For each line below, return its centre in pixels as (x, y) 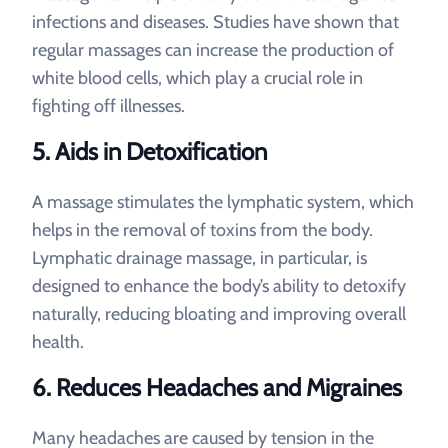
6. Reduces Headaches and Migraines (217, 387)
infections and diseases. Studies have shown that (215, 22)
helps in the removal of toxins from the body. (202, 230)
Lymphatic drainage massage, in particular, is (199, 258)
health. (58, 342)
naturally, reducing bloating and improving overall (219, 314)
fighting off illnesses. (108, 106)
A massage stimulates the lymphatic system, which (223, 202)
